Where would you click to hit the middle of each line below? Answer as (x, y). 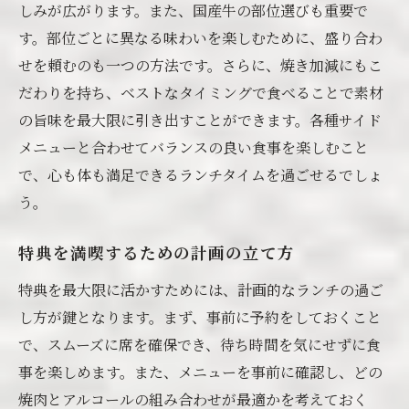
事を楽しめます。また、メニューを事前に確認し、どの (200, 372)
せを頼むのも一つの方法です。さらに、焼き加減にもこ (200, 65)
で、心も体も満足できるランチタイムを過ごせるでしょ (200, 175)
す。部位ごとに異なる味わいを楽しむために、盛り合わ (200, 38)
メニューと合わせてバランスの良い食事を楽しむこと (194, 147)
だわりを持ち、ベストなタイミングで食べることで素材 (201, 93)
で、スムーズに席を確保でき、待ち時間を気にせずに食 (199, 345)
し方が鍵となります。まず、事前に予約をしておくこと (200, 317)
